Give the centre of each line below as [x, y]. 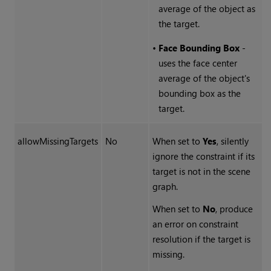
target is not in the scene [201, 171]
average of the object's [204, 78]
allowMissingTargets [57, 141]
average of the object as [207, 9]
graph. [165, 187]
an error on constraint [195, 224]
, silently [232, 141]
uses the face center [198, 63]
